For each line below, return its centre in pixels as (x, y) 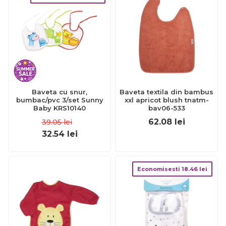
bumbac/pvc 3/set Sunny (39, 100)
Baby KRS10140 (60, 108)
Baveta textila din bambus (166, 92)
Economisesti (159, 169)
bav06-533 (166, 108)
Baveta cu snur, (60, 92)
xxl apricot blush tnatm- (166, 100)
